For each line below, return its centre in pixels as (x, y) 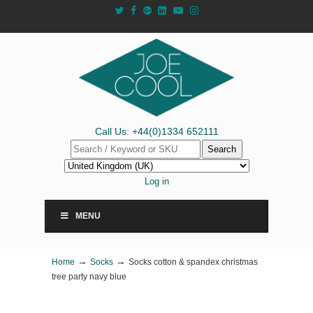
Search (222, 149)
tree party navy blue (89, 276)
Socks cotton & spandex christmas (193, 262)
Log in (156, 181)
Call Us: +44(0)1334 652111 (156, 131)
